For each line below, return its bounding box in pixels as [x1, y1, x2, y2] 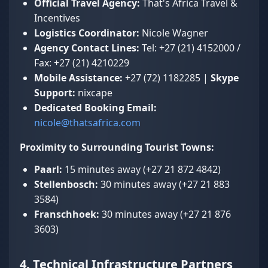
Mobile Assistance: [34, 71, 123, 84]
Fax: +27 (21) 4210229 [34, 56, 129, 69]
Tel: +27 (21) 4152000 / [139, 41, 240, 54]
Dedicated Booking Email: [34, 100, 157, 114]
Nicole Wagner [139, 26, 208, 39]
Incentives [34, 11, 80, 25]
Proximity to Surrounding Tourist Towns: [20, 140, 214, 154]
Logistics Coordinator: [34, 26, 139, 39]
